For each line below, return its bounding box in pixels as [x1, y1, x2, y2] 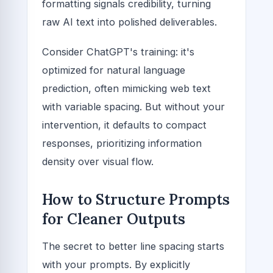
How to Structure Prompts [42, 190, 230, 209]
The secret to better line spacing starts [42, 239, 224, 252]
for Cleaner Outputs [42, 209, 185, 229]
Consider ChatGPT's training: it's [42, 45, 194, 58]
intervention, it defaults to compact [42, 118, 207, 131]
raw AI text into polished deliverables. [42, 15, 217, 28]
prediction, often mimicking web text [42, 82, 211, 94]
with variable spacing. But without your [42, 100, 225, 113]
